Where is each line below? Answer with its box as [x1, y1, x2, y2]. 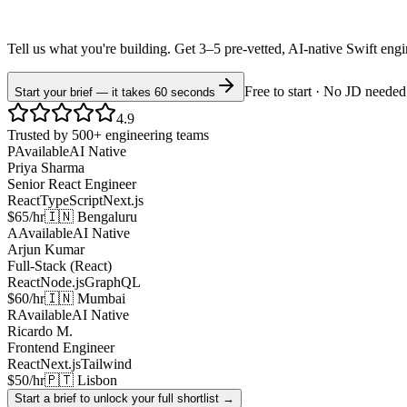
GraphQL [84, 274, 141, 291]
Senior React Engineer [7, 176, 136, 193]
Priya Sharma [7, 160, 84, 176]
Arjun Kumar [7, 242, 84, 258]
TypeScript [40, 193, 103, 209]
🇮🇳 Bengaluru [45, 209, 137, 225]
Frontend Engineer [7, 340, 114, 356]
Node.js [40, 274, 84, 291]
